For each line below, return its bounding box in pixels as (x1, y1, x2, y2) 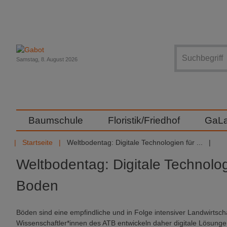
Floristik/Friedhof (107, 115, 180, 126)
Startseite (22, 138, 53, 146)
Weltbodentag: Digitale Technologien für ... (67, 138, 203, 146)
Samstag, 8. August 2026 (16, 56, 78, 62)
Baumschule (28, 115, 83, 126)
